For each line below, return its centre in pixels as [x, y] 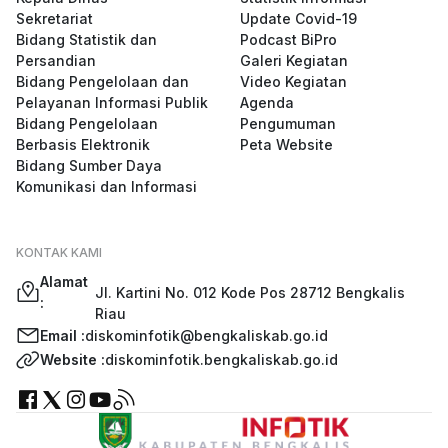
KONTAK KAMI [59, 252]
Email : [62, 336]
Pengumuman [288, 123]
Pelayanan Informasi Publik [112, 102]
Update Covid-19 [298, 18]
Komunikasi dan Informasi [106, 186]
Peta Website [286, 144]
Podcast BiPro [288, 39]
